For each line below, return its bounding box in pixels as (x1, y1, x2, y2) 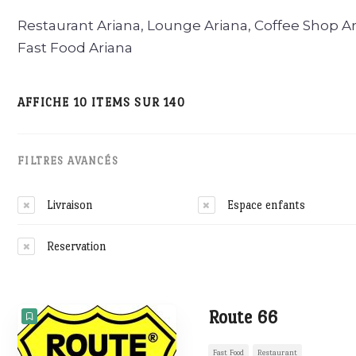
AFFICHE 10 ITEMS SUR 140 (17, 95, 185, 109)
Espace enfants (226, 197, 305, 211)
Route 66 (208, 307, 277, 327)
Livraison (47, 197, 93, 211)
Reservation (47, 238, 106, 253)
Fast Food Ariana (17, 40, 133, 56)
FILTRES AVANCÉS (17, 155, 118, 167)
